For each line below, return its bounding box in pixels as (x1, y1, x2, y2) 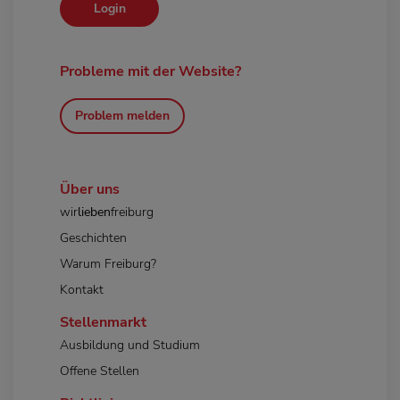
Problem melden (75, 107, 170, 125)
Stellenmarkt (60, 312, 146, 332)
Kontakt (60, 280, 104, 298)
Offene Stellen (60, 362, 139, 379)
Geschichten (60, 229, 127, 246)
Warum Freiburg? (60, 254, 156, 272)
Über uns (60, 179, 120, 199)
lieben (78, 203, 111, 221)
